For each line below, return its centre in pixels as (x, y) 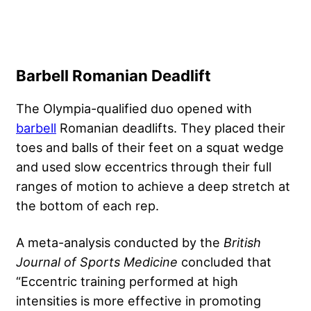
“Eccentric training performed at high (127, 281)
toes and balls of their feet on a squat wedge (150, 147)
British (241, 242)
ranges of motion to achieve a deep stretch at (153, 186)
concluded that (225, 261)
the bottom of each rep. (87, 205)
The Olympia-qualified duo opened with (134, 108)
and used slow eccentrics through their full (144, 166)
